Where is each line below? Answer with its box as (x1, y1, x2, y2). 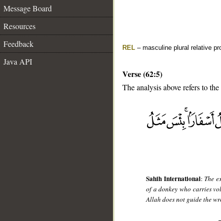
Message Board (3, 3, 52, 13)
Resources (3, 21, 36, 31)
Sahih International (146, 174, 201, 184)
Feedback (3, 38, 34, 49)
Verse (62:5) (122, 68, 162, 79)
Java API (3, 56, 32, 67)
